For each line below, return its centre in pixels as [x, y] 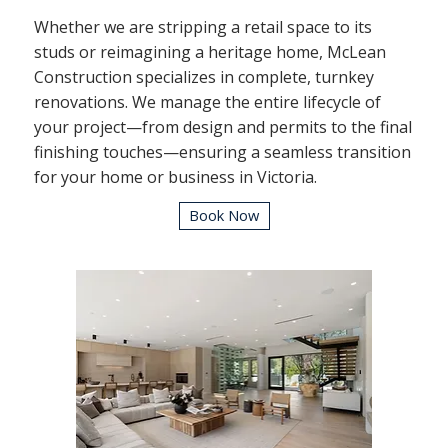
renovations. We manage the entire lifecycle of [207, 101]
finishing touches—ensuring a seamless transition [222, 151]
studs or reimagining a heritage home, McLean [209, 51]
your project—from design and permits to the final [222, 126]
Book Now [224, 215]
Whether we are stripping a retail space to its [202, 26]
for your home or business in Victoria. [175, 176]
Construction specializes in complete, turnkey [203, 76]
